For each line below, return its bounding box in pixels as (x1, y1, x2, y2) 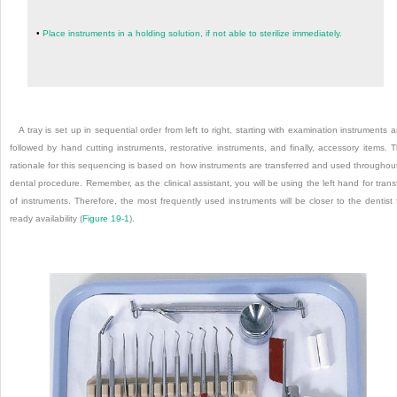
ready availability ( (10, 214, 82, 224)
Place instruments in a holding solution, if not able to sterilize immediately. (42, 28, 342, 39)
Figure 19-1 (82, 214, 129, 224)
